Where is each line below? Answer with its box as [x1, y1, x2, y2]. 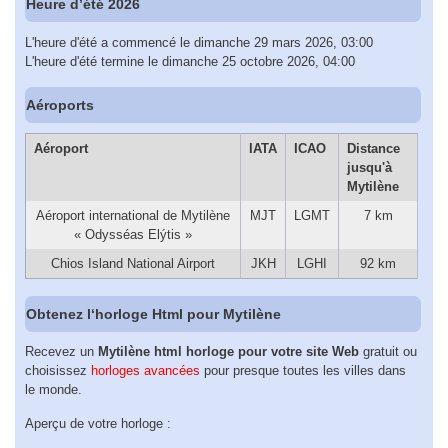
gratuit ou [359, 344, 417, 360]
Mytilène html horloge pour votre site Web [98, 344, 359, 360]
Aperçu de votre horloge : [25, 416, 171, 432]
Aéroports [26, 96, 95, 113]
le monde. [25, 382, 82, 398]
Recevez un [25, 344, 98, 360]
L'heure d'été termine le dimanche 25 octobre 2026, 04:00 [25, 53, 355, 69]
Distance [346, 141, 400, 157]
